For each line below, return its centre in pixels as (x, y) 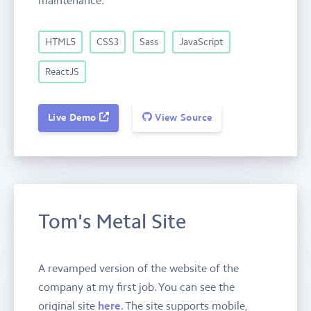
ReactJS (62, 72)
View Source (182, 117)
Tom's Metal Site (112, 221)
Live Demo (74, 117)
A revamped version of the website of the (138, 268)
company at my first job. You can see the (136, 286)
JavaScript (201, 42)
